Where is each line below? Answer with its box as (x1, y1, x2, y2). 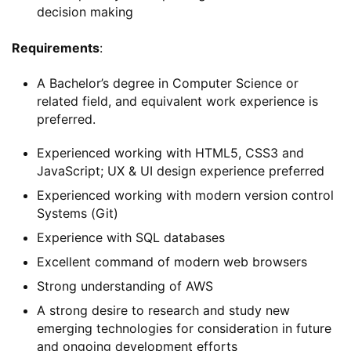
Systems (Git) (37, 205, 118, 222)
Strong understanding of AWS (37, 278, 213, 295)
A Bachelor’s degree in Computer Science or (37, 75, 299, 92)
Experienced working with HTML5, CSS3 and (37, 145, 304, 161)
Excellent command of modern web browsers (37, 254, 307, 270)
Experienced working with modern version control (37, 187, 334, 204)
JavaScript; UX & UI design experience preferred (37, 163, 324, 179)
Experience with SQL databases (37, 230, 225, 246)
